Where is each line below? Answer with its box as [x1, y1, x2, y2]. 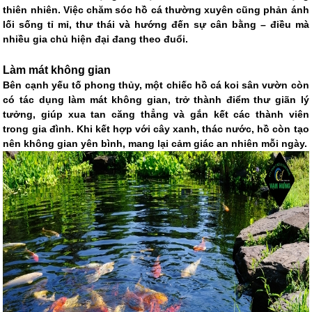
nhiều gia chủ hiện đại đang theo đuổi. [3, 33, 189, 45]
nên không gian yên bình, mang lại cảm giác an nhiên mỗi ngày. [3, 138, 308, 150]
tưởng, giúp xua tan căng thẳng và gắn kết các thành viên [3, 109, 309, 120]
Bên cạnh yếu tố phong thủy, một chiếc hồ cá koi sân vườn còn [3, 79, 309, 91]
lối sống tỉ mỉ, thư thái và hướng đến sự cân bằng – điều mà [3, 19, 309, 31]
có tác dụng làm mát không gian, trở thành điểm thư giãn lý [3, 94, 309, 106]
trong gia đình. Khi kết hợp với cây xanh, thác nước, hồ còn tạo [3, 123, 309, 135]
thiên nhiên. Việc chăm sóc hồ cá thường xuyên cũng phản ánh [3, 4, 309, 16]
